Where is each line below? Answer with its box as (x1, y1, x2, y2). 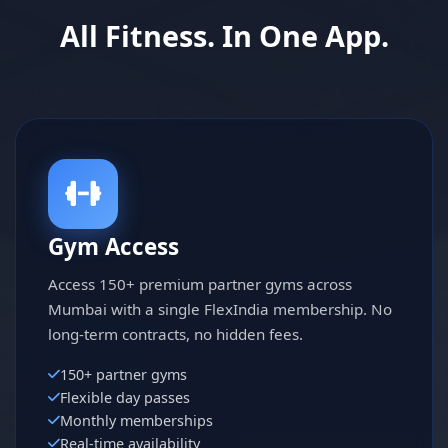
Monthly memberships (60, 410, 213, 430)
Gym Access (48, 230, 179, 262)
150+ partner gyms (60, 364, 187, 384)
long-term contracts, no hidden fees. (48, 323, 303, 344)
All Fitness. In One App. (59, 15, 389, 55)
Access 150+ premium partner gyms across (48, 273, 352, 294)
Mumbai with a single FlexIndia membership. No (48, 298, 392, 319)
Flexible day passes (60, 387, 190, 407)
